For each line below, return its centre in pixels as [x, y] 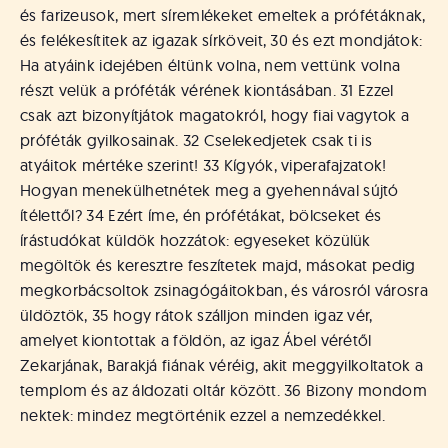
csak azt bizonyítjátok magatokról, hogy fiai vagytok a [215, 115]
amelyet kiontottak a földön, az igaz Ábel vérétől [196, 340]
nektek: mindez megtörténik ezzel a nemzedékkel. [203, 415]
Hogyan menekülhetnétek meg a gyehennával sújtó [209, 190]
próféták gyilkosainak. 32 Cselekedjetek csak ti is [196, 140]
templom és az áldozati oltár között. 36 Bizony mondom [223, 390]
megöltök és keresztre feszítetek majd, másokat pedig [218, 265]
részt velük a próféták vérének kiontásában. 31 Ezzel [207, 90]
